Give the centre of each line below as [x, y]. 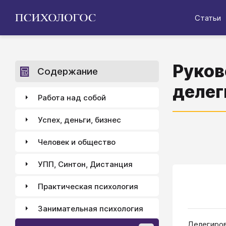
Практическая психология [88, 186]
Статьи [208, 18]
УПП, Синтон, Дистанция [85, 164]
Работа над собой [72, 97]
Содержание [68, 71]
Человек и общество [77, 142]
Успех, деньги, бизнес [79, 120]
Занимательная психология [91, 208]
